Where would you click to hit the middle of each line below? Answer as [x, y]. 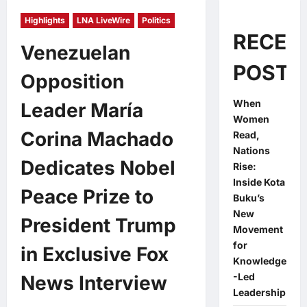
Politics [156, 20]
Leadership [259, 292]
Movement [258, 229]
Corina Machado [97, 139]
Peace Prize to [87, 197]
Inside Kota [259, 182]
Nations [251, 150]
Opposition [72, 82]
